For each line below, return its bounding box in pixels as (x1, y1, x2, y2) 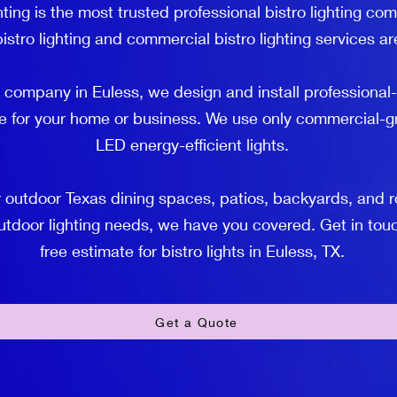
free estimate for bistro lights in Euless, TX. (40, 241, 345, 261)
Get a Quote (155, 314, 238, 330)
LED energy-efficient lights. (96, 135, 289, 154)
